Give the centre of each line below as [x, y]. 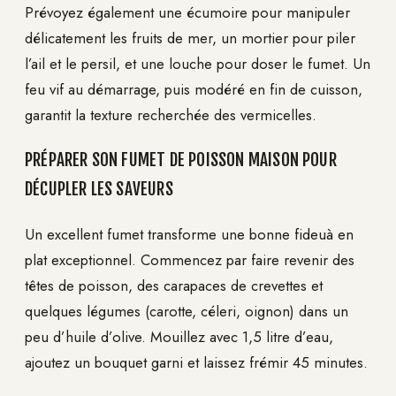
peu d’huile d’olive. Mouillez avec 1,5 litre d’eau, [179, 336]
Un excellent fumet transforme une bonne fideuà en [189, 234]
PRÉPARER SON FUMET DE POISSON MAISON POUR [181, 160]
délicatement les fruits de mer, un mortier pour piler [190, 38]
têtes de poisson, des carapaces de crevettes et [174, 285]
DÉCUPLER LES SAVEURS [99, 189]
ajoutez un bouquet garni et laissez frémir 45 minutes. [196, 362]
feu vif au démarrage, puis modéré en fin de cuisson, [194, 90]
